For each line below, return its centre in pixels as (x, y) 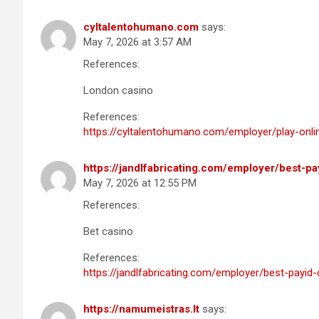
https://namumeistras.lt (141, 309)
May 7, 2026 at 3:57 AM (137, 42)
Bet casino (108, 231)
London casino (118, 90)
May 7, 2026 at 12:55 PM (140, 183)
